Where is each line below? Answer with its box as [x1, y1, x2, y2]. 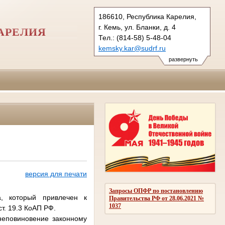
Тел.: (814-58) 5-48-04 [98, 34, 171, 42]
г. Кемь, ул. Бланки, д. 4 [98, 23, 176, 31]
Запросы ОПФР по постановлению [109, 187, 203, 194]
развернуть [168, 56, 198, 62]
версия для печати [25, 170, 87, 178]
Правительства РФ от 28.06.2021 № [109, 194, 204, 202]
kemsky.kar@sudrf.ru [98, 44, 166, 52]
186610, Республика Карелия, [98, 13, 196, 21]
